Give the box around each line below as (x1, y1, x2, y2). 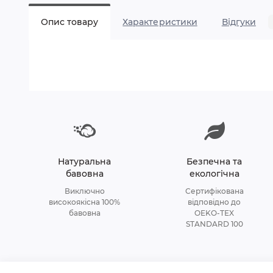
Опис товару (41, 16, 99, 28)
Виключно (64, 186, 105, 196)
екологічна (189, 168, 239, 180)
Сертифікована (185, 186, 244, 196)
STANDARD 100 (185, 219, 243, 229)
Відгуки (221, 16, 256, 28)
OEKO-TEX (194, 208, 235, 218)
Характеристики (122, 16, 197, 28)
